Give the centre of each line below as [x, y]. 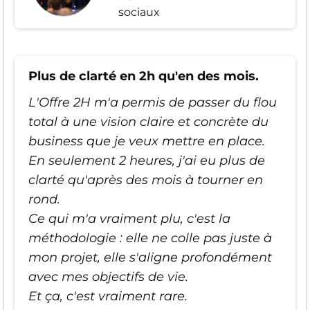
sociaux [139, 12]
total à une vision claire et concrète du [148, 121]
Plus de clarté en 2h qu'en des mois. [144, 76]
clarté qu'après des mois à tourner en [146, 180]
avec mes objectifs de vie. [108, 276]
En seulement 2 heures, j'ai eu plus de [147, 160]
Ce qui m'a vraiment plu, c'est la [129, 218]
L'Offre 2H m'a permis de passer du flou [153, 102]
